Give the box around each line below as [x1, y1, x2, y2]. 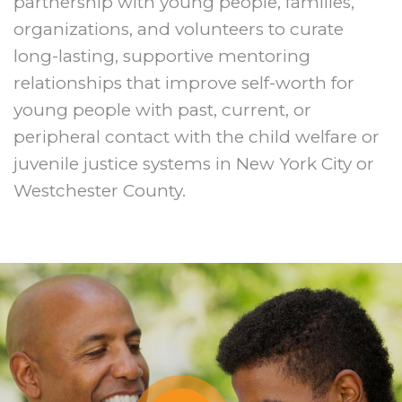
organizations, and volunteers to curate [13, 18, 344, 39]
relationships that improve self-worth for [13, 72, 354, 93]
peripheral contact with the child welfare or [13, 126, 380, 147]
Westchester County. [13, 179, 186, 201]
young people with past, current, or [13, 99, 311, 120]
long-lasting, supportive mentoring [13, 45, 310, 66]
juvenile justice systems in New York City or [13, 153, 374, 174]
